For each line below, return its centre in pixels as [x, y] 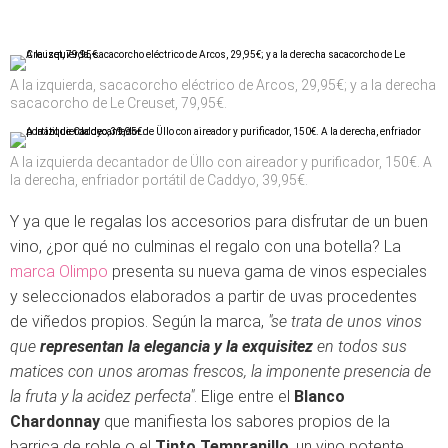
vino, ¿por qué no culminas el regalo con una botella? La [205, 246]
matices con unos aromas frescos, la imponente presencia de [220, 371]
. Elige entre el [244, 396]
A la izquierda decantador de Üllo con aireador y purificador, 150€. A [221, 162]
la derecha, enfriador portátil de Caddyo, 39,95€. [159, 180]
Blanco [319, 396]
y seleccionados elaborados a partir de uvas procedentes [213, 296]
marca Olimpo [59, 271]
